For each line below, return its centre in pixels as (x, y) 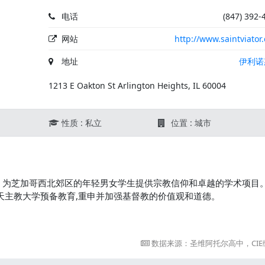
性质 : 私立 (80, 123)
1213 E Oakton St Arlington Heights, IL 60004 (137, 85)
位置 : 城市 (190, 123)
